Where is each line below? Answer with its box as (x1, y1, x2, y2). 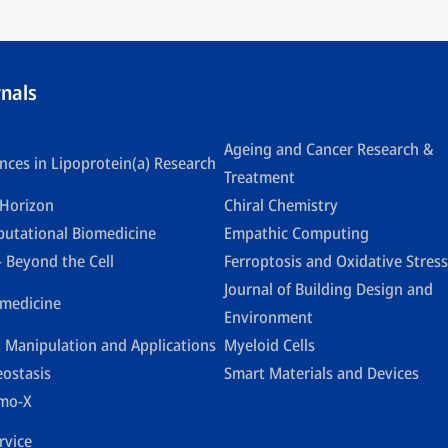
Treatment (224, 166, 295, 188)
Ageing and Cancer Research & (224, 138, 434, 160)
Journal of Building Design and (224, 278, 433, 300)
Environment (224, 306, 313, 328)
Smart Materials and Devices (224, 362, 419, 384)
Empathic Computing (224, 222, 369, 244)
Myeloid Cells (224, 334, 315, 356)
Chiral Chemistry (224, 194, 338, 216)
